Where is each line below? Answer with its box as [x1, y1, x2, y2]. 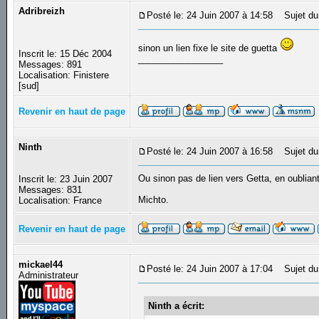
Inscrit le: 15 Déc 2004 [19, 48, 113, 60]
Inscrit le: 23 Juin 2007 [19, 174, 113, 185]
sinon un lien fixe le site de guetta [138, 43, 281, 54]
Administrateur [19, 270, 79, 281]
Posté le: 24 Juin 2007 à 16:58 [147, 146, 273, 157]
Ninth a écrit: [147, 300, 204, 311]
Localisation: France [19, 195, 103, 206]
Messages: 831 [19, 184, 83, 196]
